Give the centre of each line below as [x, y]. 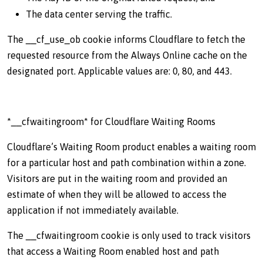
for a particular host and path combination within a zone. [127, 163]
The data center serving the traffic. [99, 14]
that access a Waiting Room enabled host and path [113, 251]
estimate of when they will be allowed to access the [117, 194]
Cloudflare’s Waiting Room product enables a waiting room [131, 147]
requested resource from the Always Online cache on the [127, 55]
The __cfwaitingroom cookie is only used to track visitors [129, 235]
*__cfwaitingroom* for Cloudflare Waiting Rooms [111, 122]
